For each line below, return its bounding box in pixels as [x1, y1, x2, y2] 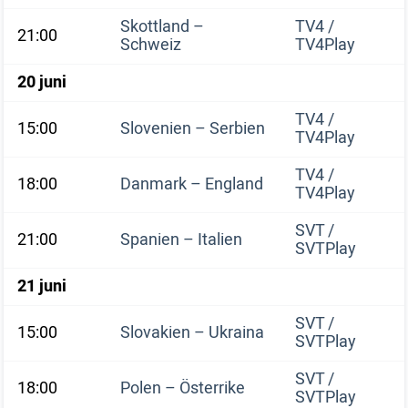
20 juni [17, 70, 66, 95]
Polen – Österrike [120, 376, 245, 401]
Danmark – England [120, 172, 263, 197]
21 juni [17, 274, 66, 299]
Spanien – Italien [120, 228, 242, 252]
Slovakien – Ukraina [120, 321, 264, 345]
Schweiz [120, 33, 181, 57]
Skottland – [120, 15, 204, 39]
